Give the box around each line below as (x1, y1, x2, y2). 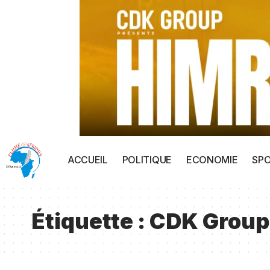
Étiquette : (31, 208, 149, 234)
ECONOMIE (186, 154, 238, 166)
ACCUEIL (67, 154, 108, 166)
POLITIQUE (122, 154, 172, 166)
